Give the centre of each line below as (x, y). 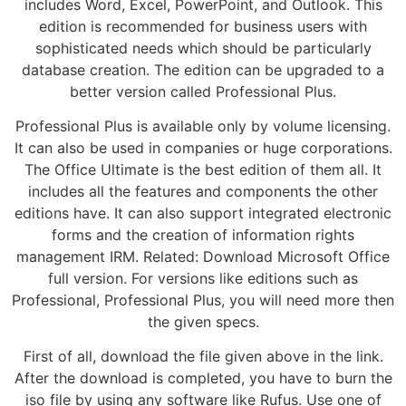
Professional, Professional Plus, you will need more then (203, 300)
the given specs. (203, 322)
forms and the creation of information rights (203, 235)
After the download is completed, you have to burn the (203, 378)
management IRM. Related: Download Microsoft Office (203, 257)
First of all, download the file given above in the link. (203, 357)
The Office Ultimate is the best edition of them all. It (203, 170)
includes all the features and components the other (203, 192)
